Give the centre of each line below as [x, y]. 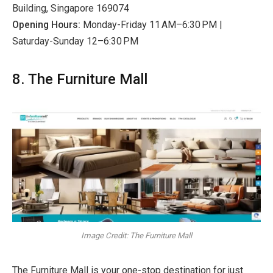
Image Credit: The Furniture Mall [136, 235]
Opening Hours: [48, 24]
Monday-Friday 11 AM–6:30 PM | [152, 24]
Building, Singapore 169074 [71, 8]
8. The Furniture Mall [80, 79]
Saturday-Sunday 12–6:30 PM [75, 41]
